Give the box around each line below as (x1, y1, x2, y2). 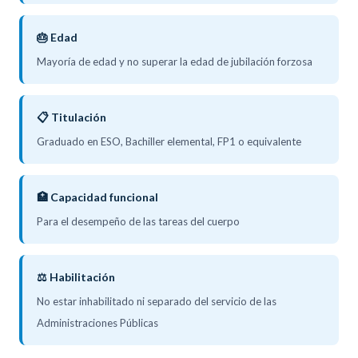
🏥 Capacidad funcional (37, 189, 158, 204)
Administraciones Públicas (37, 316, 158, 329)
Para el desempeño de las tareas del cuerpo (37, 214, 240, 228)
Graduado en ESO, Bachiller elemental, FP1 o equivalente (37, 134, 301, 148)
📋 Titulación (37, 109, 106, 124)
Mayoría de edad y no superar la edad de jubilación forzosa (37, 54, 312, 68)
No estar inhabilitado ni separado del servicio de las (37, 294, 276, 308)
